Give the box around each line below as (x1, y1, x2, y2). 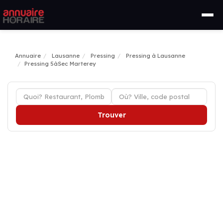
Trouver (97, 111, 126, 119)
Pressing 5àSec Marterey (24, 60, 96, 67)
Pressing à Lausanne (126, 52, 185, 59)
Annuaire (15, 52, 41, 59)
